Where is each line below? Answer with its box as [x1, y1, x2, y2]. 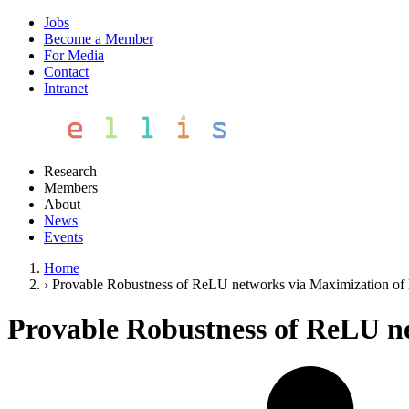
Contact [44, 64, 89, 79]
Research [44, 163, 97, 179]
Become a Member [44, 31, 153, 47]
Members [44, 180, 98, 195]
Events [44, 229, 83, 245]
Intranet [44, 80, 88, 96]
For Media [44, 47, 104, 63]
